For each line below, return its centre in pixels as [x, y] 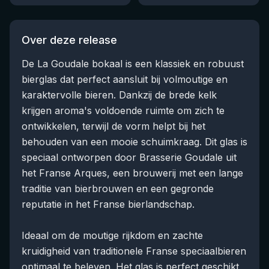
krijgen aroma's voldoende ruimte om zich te [123, 110]
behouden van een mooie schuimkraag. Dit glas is [134, 142]
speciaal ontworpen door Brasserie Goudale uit [129, 157]
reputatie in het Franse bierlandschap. [108, 204]
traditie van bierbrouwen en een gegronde [118, 189]
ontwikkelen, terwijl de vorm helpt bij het [113, 126]
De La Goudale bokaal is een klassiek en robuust [133, 64]
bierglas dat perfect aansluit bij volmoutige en [125, 79]
